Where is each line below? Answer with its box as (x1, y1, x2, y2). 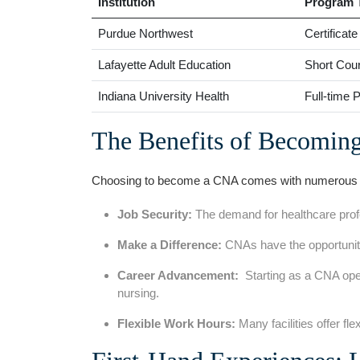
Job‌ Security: (117, 207, 192, 221)
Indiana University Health (98, 89, 229, 103)
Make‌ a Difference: (117, 238, 222, 252)
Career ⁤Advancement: (117, 268, 239, 282)
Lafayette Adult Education (98, 58, 231, 72)
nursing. (117, 286, 159, 300)
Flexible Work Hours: (117, 317, 235, 330)
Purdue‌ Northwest (98, 27, 193, 40)
